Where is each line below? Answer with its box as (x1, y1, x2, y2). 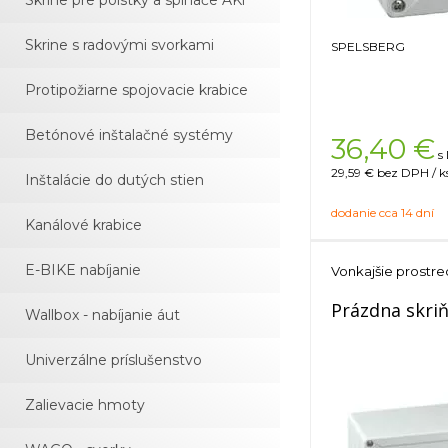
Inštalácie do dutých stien (25, 171, 204, 189)
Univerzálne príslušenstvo (25, 351, 202, 369)
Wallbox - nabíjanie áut (25, 306, 180, 324)
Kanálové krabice (25, 216, 142, 234)
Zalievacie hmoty (25, 396, 145, 414)
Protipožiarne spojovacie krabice (25, 81, 248, 99)
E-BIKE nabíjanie (25, 261, 141, 279)
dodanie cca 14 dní (331, 205, 434, 220)
